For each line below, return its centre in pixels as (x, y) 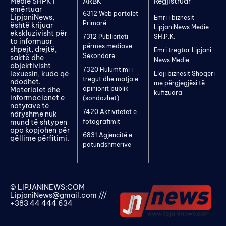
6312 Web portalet (111, 13)
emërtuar (26, 9)
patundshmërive (107, 144)
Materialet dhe (35, 90)
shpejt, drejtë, (34, 49)
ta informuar (31, 41)
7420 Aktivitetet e (110, 111)
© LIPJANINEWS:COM (47, 187)
